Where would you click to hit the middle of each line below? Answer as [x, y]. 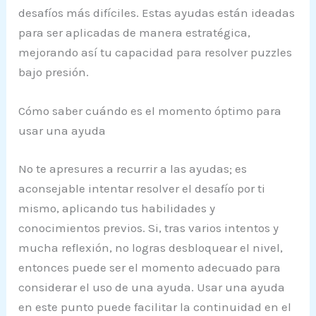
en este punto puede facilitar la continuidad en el [155, 306]
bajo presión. [54, 72]
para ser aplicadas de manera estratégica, [135, 32]
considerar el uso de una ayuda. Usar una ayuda [152, 287]
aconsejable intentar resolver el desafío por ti [142, 188]
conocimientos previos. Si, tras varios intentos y [149, 227]
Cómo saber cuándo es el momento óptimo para [150, 111]
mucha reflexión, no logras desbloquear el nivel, [151, 247]
